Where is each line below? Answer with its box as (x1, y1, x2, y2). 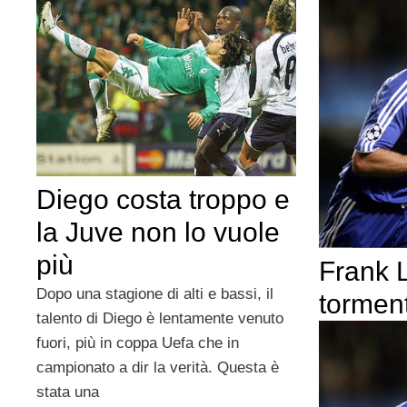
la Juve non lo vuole (36, 217, 280, 248)
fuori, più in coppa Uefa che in (36, 334, 239, 352)
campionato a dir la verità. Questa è (36, 359, 279, 377)
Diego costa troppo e (36, 184, 290, 215)
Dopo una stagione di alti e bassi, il (36, 285, 273, 303)
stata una (36, 383, 99, 402)
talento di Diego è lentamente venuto (36, 310, 283, 328)
